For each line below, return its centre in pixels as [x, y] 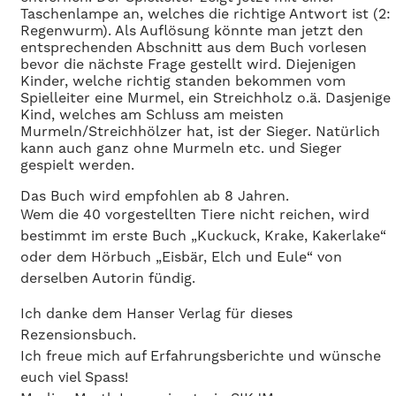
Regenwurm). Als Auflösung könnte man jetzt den [192, 30]
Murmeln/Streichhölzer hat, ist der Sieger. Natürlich [200, 131]
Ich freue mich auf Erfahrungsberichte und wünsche [201, 355]
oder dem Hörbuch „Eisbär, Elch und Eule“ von [181, 256]
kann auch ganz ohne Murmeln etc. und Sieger [181, 148]
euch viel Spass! [74, 377]
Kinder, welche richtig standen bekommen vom [183, 80]
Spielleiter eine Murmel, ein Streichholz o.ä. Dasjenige [206, 97]
